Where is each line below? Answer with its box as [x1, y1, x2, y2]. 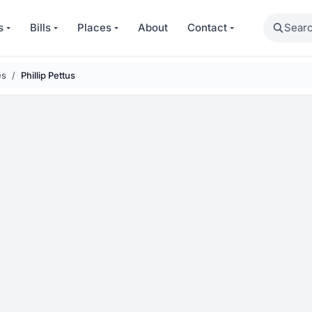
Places [77, 21, 112, 34]
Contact [187, 21, 228, 34]
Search [262, 14, 299, 28]
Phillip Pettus [21, 70, 75, 81]
